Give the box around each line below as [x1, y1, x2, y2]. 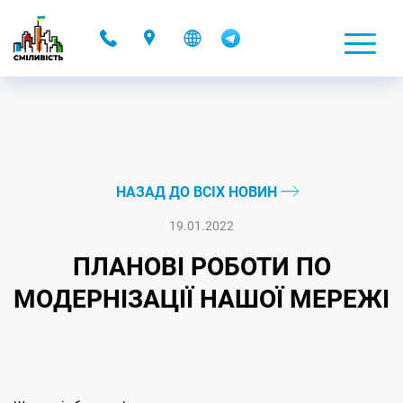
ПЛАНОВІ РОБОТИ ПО [72, 252, 331, 282]
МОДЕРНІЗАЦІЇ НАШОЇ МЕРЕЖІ [13, 284, 390, 314]
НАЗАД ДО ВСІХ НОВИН [115, 184, 281, 201]
